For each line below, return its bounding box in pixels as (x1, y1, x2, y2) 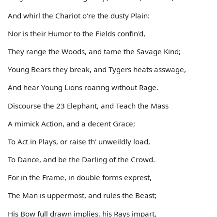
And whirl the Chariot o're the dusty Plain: (8, 10, 150, 20)
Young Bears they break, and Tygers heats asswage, (8, 64, 186, 75)
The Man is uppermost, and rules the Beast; (8, 190, 156, 201)
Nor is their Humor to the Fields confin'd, (8, 28, 145, 38)
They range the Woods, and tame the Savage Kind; (8, 46, 181, 56)
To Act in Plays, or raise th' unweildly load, (8, 136, 150, 146)
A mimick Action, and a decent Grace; (8, 118, 135, 128)
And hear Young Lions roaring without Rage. (8, 82, 158, 93)
